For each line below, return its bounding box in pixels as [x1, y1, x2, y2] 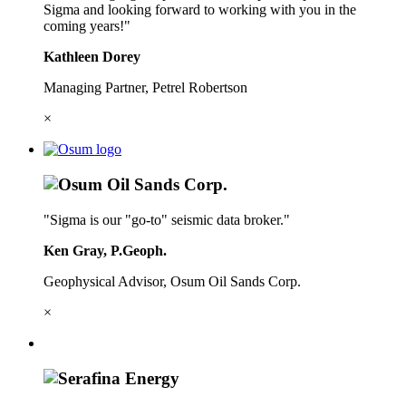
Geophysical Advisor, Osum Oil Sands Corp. [43, 273, 301, 289]
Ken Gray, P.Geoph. [43, 242, 167, 258]
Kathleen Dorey [43, 49, 140, 65]
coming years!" [43, 18, 130, 34]
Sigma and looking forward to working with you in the [43, 2, 356, 18]
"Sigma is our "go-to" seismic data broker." [43, 211, 290, 227]
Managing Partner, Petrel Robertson [43, 80, 247, 96]
